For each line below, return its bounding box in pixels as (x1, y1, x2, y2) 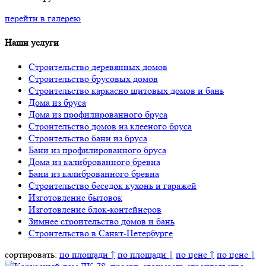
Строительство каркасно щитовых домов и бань (28, 85, 224, 97)
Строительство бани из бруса (28, 132, 147, 144)
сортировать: (5, 249, 57, 261)
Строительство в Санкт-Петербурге (28, 227, 173, 239)
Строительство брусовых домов (28, 73, 158, 85)
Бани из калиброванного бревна (28, 168, 159, 180)
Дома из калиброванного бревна (28, 156, 160, 168)
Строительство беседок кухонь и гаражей (28, 180, 197, 192)
